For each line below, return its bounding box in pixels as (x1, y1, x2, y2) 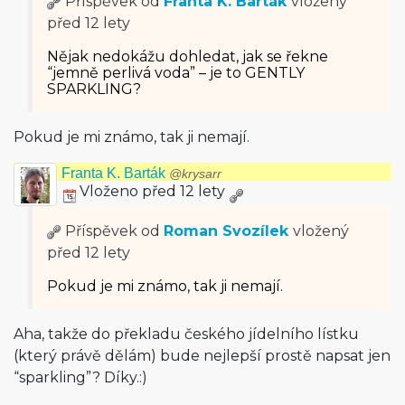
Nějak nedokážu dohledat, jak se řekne (47, 48, 328, 65)
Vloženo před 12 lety (76, 183, 229, 200)
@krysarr (169, 167, 221, 181)
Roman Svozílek (164, 222, 288, 240)
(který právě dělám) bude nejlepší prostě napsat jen (14, 347, 391, 364)
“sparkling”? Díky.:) (14, 369, 147, 386)
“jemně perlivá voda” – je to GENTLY (47, 64, 305, 81)
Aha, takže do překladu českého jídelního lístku (14, 325, 359, 343)
